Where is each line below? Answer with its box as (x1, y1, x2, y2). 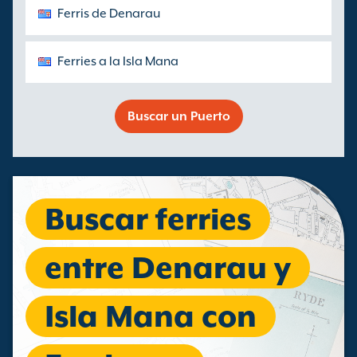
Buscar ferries (45, 202, 251, 237)
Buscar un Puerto (127, 109, 230, 124)
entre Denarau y (45, 250, 291, 285)
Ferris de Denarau (57, 6, 160, 21)
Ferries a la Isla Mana (57, 54, 178, 69)
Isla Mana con (45, 299, 257, 334)
